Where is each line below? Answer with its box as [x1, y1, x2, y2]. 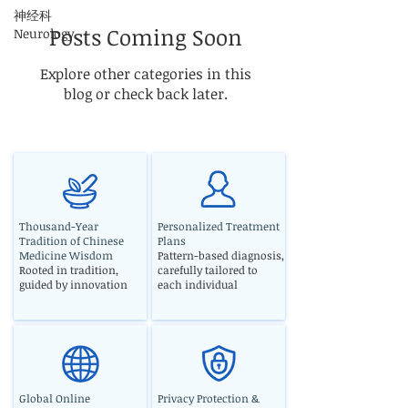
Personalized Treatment [158, 219, 280, 234]
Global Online [19, 391, 90, 406]
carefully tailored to [158, 262, 258, 278]
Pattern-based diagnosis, [158, 248, 284, 263]
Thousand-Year [19, 219, 98, 234]
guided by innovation [19, 277, 127, 292]
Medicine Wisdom [19, 248, 113, 263]
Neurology [14, 25, 75, 43]
